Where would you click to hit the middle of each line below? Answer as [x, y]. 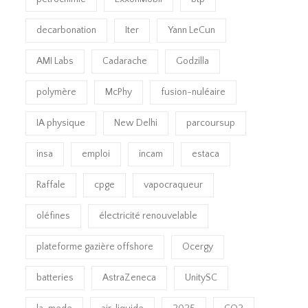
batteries [55, 277]
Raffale [51, 185]
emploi [96, 154]
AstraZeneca [130, 277]
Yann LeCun [192, 30]
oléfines [54, 216]
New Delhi [136, 123]
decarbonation [67, 30]
